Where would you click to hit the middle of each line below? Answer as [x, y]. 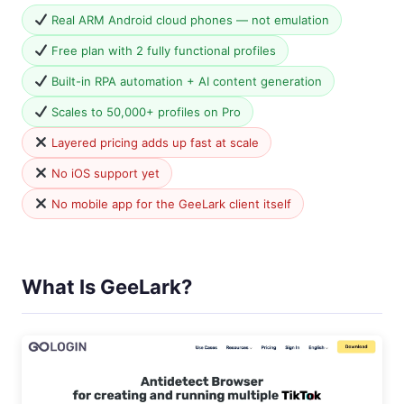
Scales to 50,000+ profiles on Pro [144, 112]
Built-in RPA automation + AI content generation [184, 81]
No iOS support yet [103, 173]
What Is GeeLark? [107, 287]
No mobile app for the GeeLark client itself [169, 204]
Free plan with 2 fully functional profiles [161, 50]
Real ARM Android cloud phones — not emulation [188, 20]
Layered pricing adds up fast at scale [153, 142]
